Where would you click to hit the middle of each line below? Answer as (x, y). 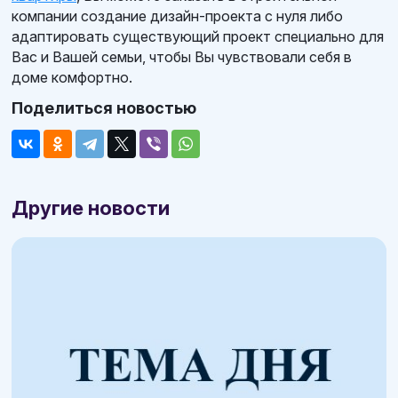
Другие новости (91, 207)
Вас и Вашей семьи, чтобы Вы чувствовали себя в (182, 56)
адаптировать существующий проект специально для (198, 36)
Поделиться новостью (104, 107)
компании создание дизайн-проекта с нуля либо (177, 16)
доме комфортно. (72, 77)
